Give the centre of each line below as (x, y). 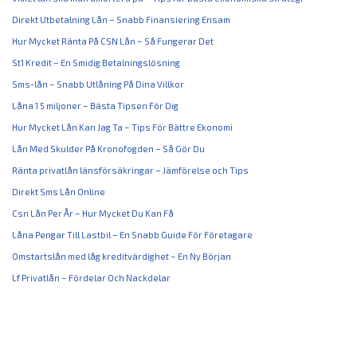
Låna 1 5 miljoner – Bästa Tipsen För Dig (95, 106)
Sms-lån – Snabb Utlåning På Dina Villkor (98, 84)
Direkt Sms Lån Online (59, 192)
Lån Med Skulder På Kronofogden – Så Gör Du (108, 149)
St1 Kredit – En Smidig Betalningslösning (96, 63)
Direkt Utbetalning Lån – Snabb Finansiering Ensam (121, 20)
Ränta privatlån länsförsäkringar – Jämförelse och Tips (130, 170)
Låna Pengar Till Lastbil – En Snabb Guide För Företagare (132, 235)
